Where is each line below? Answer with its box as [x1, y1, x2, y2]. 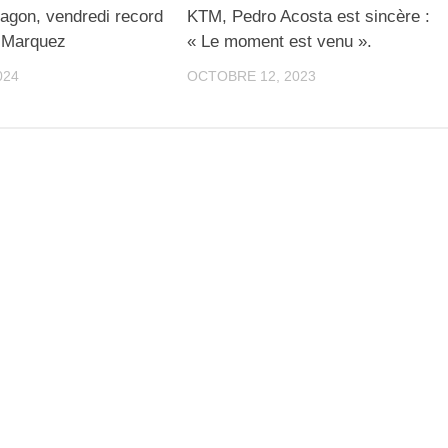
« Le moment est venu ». [186, 31, 372, 51]
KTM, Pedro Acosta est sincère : [186, 6, 430, 26]
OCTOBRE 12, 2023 [186, 67, 316, 84]
